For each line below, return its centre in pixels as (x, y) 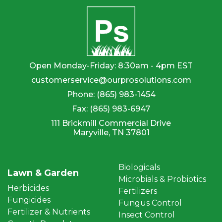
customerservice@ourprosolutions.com (111, 80)
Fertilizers (138, 191)
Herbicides (28, 188)
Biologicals (139, 167)
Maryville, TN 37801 (111, 133)
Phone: (82, 95)
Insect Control (147, 215)
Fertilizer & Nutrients (49, 212)
